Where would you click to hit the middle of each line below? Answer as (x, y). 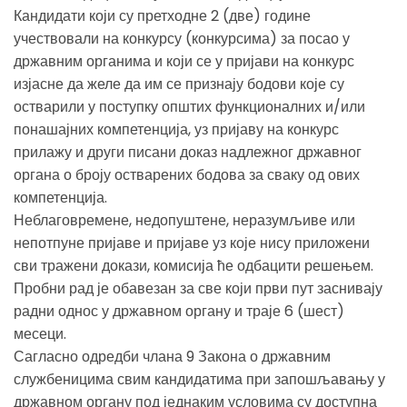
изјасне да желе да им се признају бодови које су (179, 84)
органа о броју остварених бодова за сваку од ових (187, 174)
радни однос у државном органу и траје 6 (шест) (179, 311)
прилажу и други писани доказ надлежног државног (188, 152)
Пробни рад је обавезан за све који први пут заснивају (198, 288)
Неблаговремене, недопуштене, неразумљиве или (184, 220)
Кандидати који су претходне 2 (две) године (162, 15)
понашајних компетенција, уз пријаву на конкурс (176, 129)
